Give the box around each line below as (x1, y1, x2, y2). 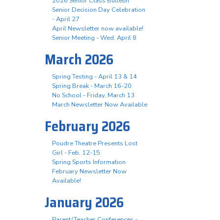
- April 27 (52, 15, 80, 24)
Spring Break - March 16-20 (52, 82, 132, 91)
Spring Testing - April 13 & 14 (52, 72, 137, 82)
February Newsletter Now (52, 167, 127, 176)
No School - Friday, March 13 (52, 91, 135, 100)
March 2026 (45, 49, 113, 71)
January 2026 (45, 192, 124, 214)
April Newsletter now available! (52, 24, 143, 33)
